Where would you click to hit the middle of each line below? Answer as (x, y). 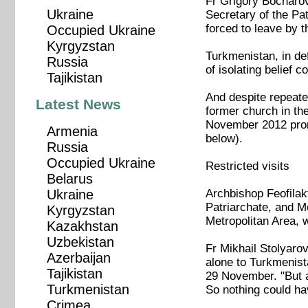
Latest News (79, 105)
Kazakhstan (82, 227)
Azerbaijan (78, 258)
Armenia (72, 132)
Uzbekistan (80, 242)
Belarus (69, 179)
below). (224, 139)
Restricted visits (247, 166)
